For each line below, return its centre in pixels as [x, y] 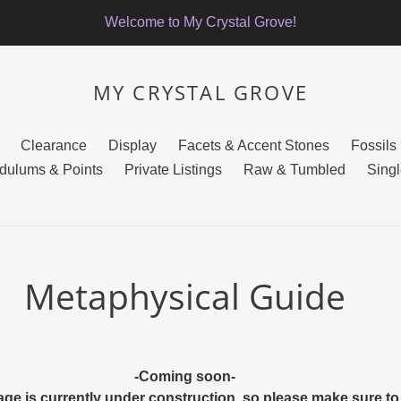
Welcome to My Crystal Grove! [200, 22]
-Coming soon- [184, 376]
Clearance [53, 145]
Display [132, 145]
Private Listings [173, 170]
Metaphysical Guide [184, 296]
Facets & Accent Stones [253, 145]
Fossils [373, 145]
